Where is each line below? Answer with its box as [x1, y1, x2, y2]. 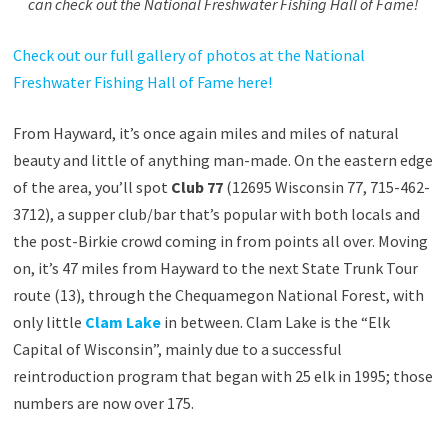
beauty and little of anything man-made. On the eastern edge [12, 149, 433, 170]
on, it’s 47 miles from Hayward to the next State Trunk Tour [12, 257, 418, 278]
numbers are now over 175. [12, 392, 194, 413]
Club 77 [170, 176, 223, 197]
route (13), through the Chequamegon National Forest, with [12, 284, 424, 305]
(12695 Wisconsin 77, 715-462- [222, 176, 430, 197]
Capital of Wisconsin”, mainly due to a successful [12, 338, 342, 359]
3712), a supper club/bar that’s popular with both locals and [12, 203, 420, 224]
